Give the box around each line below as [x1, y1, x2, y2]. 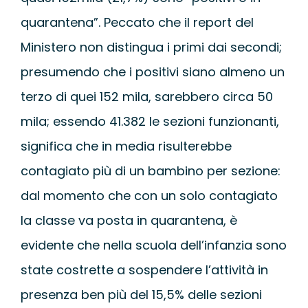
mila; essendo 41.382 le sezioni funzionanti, [20, 112, 279, 130]
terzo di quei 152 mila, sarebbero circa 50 [20, 87, 273, 105]
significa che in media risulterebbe [20, 137, 232, 155]
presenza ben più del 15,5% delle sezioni [20, 285, 262, 303]
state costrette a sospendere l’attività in [20, 261, 268, 278]
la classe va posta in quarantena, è [20, 211, 237, 229]
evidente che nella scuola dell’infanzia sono [20, 236, 287, 254]
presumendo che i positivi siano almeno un [20, 63, 285, 80]
